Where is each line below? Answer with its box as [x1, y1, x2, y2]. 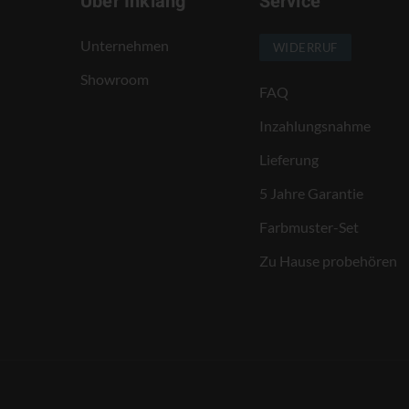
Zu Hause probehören [258, 251, 397, 269]
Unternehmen [79, 36, 169, 54]
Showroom [79, 69, 149, 88]
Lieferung [258, 150, 319, 168]
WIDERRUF [272, 39, 338, 55]
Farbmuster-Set [258, 217, 359, 236]
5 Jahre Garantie [258, 184, 363, 202]
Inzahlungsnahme [258, 116, 371, 134]
